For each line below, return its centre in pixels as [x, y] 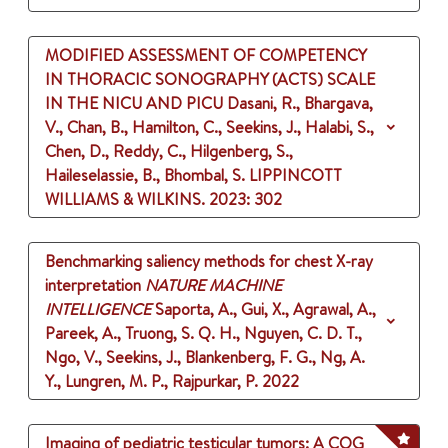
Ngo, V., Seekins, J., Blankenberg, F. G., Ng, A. [205, 357]
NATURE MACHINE [213, 285]
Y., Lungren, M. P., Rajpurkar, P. [151, 381]
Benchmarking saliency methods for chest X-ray [209, 261]
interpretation [93, 285]
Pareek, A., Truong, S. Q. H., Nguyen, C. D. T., [203, 333]
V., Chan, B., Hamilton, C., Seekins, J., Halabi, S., [209, 127]
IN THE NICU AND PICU [134, 103]
